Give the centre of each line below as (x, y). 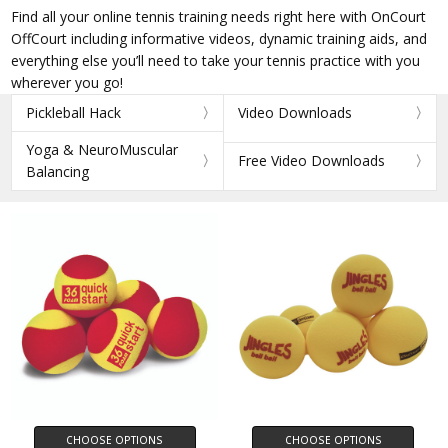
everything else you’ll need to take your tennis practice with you (216, 61)
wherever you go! (67, 83)
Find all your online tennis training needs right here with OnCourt (219, 17)
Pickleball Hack (74, 113)
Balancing (58, 172)
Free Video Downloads (311, 161)
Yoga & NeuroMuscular (102, 150)
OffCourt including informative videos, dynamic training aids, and (219, 39)
